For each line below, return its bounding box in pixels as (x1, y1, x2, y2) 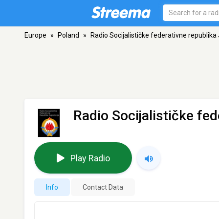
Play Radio (70, 153, 110, 163)
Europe (24, 31, 46, 39)
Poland (58, 31, 79, 39)
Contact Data (83, 183, 123, 192)
